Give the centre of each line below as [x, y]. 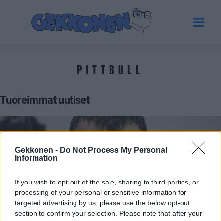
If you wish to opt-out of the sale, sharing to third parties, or [107, 182]
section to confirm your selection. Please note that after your [109, 213]
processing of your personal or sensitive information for [101, 192]
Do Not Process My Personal [113, 150]
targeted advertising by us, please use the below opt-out [102, 203]
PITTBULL [110, 70]
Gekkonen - [37, 150]
